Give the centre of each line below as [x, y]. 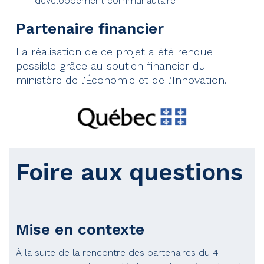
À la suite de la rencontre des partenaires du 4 [117, 253]
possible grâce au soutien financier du [111, 66]
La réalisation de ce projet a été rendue [114, 52]
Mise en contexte [80, 230]
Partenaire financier [90, 29]
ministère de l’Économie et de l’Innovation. [121, 80]
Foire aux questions [129, 173]
